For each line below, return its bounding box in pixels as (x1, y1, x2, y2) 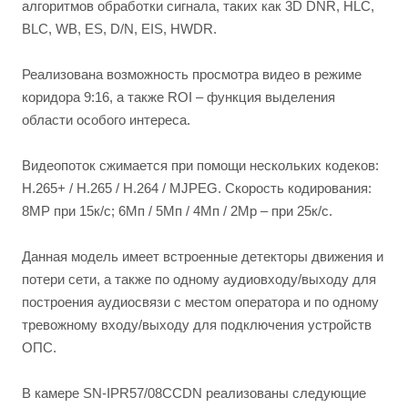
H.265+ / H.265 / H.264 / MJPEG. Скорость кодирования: (22, 180, 372, 196)
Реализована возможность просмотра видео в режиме (22, 66, 362, 82)
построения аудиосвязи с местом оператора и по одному (22, 294, 379, 310)
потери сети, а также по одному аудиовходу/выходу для (22, 271, 376, 287)
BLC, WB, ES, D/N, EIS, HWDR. (22, 21, 217, 36)
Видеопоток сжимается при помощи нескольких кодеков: (22, 158, 379, 173)
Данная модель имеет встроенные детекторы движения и (22, 249, 383, 264)
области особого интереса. (22, 112, 190, 127)
